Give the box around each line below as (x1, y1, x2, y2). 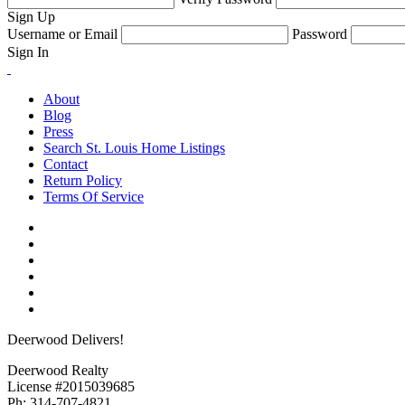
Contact (43, 156, 88, 173)
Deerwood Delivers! (7, 332, 124, 348)
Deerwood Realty (7, 363, 108, 379)
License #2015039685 (7, 379, 135, 395)
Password (292, 26, 347, 42)
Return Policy (43, 173, 122, 189)
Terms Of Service (43, 189, 144, 205)
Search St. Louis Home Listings (43, 140, 225, 156)
